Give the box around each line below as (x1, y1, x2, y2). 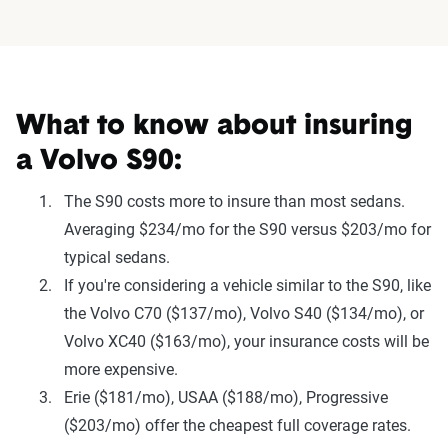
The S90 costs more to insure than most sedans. (64, 191, 405, 211)
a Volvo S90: (16, 147, 182, 176)
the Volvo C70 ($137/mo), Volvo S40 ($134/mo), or (64, 303, 424, 323)
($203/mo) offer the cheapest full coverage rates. (64, 415, 411, 435)
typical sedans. (64, 247, 170, 267)
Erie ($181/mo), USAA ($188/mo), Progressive (64, 387, 388, 407)
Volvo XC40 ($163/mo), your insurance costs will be (64, 331, 429, 351)
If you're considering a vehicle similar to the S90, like (64, 275, 431, 295)
